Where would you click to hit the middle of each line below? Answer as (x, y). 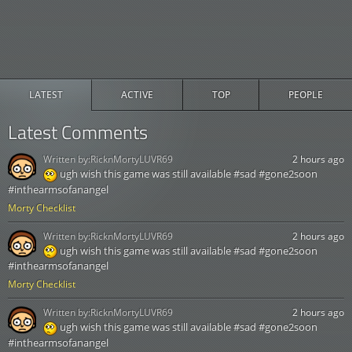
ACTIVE (137, 95)
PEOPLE (305, 95)
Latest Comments (78, 132)
